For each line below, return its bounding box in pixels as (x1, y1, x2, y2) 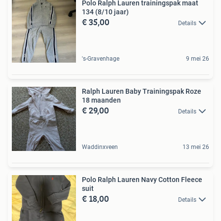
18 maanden (82, 96, 121, 104)
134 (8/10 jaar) (82, 7, 129, 16)
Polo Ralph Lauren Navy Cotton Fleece (82, 175, 158, 184)
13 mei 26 (183, 143, 209, 150)
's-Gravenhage (82, 55, 119, 62)
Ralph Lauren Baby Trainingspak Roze (82, 87, 201, 95)
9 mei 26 (186, 55, 209, 62)
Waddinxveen (82, 143, 118, 150)
